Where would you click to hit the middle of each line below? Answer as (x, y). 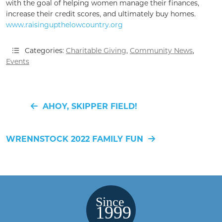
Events (18, 62)
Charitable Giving (96, 51)
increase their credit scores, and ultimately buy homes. (101, 14)
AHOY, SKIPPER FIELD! (90, 107)
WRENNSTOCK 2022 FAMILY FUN (75, 139)
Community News (161, 51)
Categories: (45, 51)
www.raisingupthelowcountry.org (64, 25)
